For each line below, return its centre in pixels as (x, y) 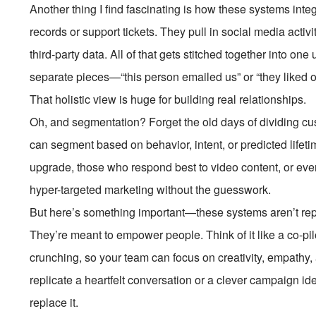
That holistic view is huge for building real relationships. (168, 99)
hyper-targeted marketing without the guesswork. (151, 189)
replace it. (54, 302)
